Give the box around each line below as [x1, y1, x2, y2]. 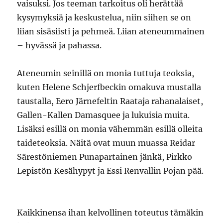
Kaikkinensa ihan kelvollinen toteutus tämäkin [17, 207, 204, 218]
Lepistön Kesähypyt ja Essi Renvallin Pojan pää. [17, 165, 204, 176]
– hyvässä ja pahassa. [17, 40, 102, 50]
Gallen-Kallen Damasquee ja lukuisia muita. [17, 110, 190, 120]
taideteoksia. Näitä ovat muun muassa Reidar [17, 137, 196, 148]
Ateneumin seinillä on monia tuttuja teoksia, [17, 68, 195, 78]
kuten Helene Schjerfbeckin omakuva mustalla [17, 82, 202, 92]
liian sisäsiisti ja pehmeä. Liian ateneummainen [17, 26, 205, 36]
